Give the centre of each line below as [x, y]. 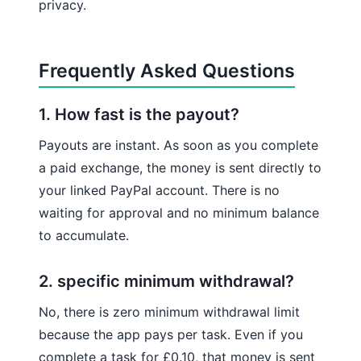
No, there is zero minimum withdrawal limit [169, 311]
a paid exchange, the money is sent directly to [180, 167]
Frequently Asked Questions [167, 71]
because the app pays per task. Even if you [171, 334]
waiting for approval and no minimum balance [179, 212]
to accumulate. [84, 235]
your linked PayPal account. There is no [159, 190]
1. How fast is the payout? [139, 114]
